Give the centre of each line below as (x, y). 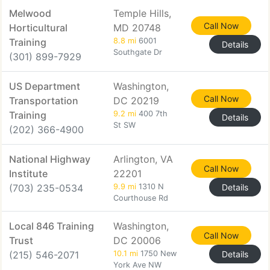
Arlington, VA (143, 159)
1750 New (157, 253)
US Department (45, 86)
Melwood (30, 13)
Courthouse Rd (141, 198)
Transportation (44, 101)
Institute (28, 174)
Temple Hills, (142, 13)
